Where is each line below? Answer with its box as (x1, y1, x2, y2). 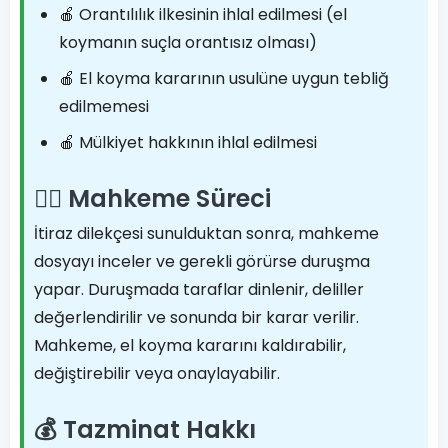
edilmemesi (59, 95, 149, 118)
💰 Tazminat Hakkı (34, 413, 256, 446)
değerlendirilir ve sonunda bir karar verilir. (34, 306, 359, 329)
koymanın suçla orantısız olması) (59, 31, 317, 54)
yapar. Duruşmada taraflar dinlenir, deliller (34, 278, 364, 301)
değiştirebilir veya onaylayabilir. (34, 362, 280, 385)
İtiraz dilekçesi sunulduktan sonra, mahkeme (34, 222, 379, 245)
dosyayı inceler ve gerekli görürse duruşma (34, 250, 370, 273)
